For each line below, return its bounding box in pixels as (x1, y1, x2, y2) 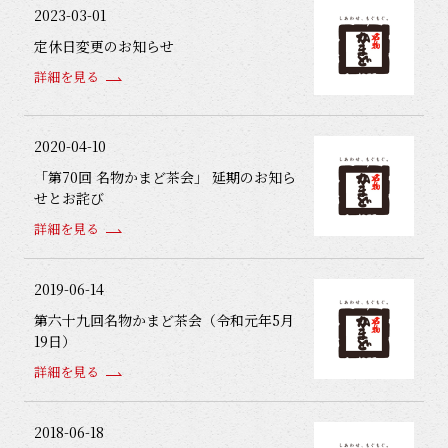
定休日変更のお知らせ (34, 35, 174, 56)
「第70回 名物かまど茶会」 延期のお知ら (34, 167, 296, 187)
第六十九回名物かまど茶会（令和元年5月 (34, 310, 294, 330)
